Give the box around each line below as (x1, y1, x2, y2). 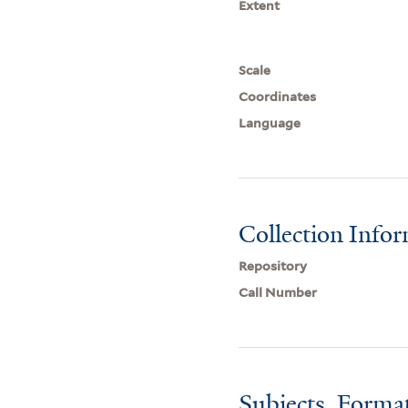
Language (239, 115, 301, 130)
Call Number (239, 284, 318, 300)
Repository (239, 258, 308, 273)
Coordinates (239, 88, 317, 104)
